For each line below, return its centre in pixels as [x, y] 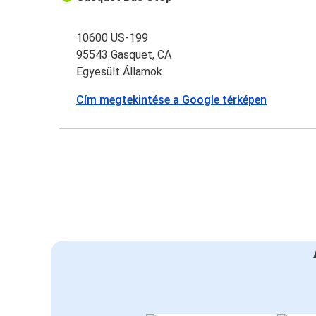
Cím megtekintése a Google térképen [172, 100]
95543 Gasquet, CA [124, 55]
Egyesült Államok [120, 72]
